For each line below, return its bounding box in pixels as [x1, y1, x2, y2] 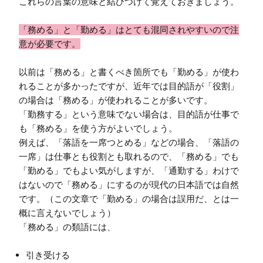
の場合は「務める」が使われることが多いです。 [19, 95, 213, 106]
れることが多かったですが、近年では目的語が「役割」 [19, 80, 239, 92]
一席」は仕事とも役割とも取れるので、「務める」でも [19, 151, 239, 163]
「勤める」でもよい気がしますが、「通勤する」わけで [19, 165, 239, 177]
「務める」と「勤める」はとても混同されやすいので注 [19, 24, 239, 36]
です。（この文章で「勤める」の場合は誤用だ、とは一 [19, 193, 239, 205]
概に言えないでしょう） [19, 207, 116, 219]
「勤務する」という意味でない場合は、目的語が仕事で [19, 109, 239, 120]
